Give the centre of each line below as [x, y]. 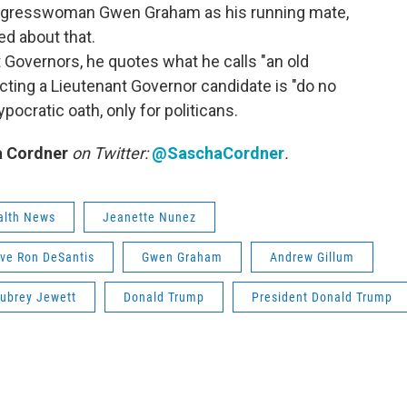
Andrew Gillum [312, 258]
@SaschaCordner [218, 154]
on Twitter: [108, 154]
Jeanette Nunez [149, 218]
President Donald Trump [322, 298]
